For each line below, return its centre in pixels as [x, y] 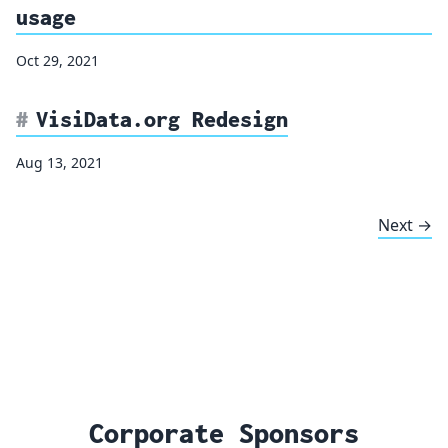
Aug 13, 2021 [59, 162]
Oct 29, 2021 [57, 60]
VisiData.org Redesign [162, 118]
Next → [405, 224]
